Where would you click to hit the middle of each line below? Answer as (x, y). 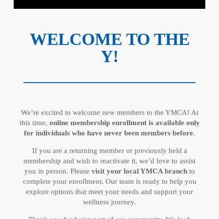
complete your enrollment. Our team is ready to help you (109, 181)
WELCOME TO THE (109, 39)
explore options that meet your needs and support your (109, 192)
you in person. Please (58, 171)
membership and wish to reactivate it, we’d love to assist (109, 161)
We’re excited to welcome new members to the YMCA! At (109, 112)
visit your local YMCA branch (139, 171)
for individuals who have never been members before (109, 133)
